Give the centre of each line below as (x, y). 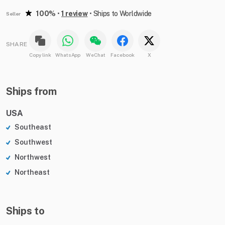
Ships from (31, 92)
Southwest (33, 142)
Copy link (40, 55)
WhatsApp (68, 55)
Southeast (33, 127)
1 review (74, 14)
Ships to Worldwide (123, 14)
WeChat (96, 55)
